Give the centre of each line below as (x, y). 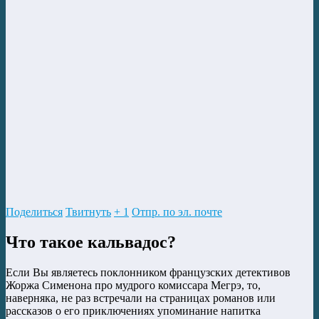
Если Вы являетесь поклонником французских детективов (148, 272)
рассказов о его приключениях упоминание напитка (133, 310)
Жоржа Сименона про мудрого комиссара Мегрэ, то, (133, 285)
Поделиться (34, 211)
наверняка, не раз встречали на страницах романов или (141, 298)
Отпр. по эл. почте (177, 211)
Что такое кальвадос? (91, 242)
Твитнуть (88, 211)
